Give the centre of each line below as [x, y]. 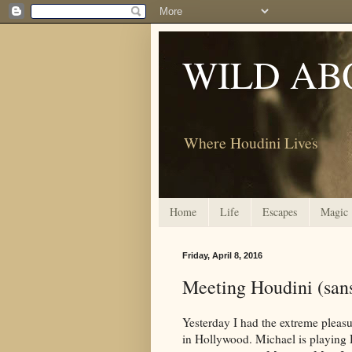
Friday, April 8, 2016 [222, 255]
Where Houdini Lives [251, 142]
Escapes [280, 212]
